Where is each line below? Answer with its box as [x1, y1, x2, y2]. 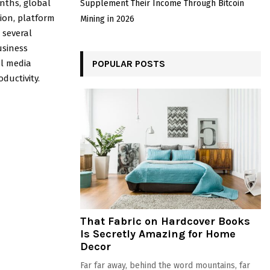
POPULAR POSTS [92, 58, 165, 69]
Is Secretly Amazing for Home [80, 227, 236, 240]
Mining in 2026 [80, 14, 134, 24]
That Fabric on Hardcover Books [80, 215, 250, 228]
